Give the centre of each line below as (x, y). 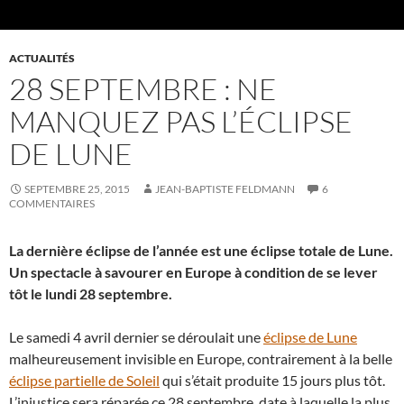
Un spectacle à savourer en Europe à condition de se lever (193, 272)
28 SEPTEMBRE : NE (143, 89)
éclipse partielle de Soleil (84, 381)
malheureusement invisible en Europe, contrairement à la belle (201, 359)
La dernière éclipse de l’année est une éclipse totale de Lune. (201, 251)
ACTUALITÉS (42, 59)
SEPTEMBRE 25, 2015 (77, 189)
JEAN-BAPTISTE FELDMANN (225, 189)
